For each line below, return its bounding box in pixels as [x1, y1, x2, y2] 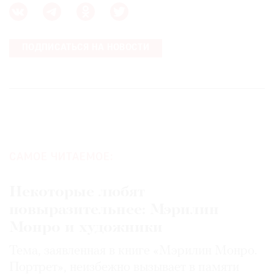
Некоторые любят [9, 184, 145, 200]
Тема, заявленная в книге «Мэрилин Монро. [9, 244, 257, 257]
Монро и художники [9, 220, 163, 235]
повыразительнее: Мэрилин [9, 202, 219, 218]
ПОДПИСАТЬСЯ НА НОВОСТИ [21, 43, 150, 53]
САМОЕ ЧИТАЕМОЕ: [9, 151, 113, 163]
